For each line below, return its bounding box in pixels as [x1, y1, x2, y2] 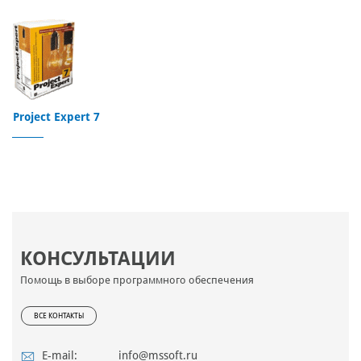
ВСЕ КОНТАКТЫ [34, 312, 84, 321]
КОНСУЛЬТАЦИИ [20, 247, 176, 271]
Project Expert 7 [13, 110, 100, 124]
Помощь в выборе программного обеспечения [20, 274, 254, 287]
